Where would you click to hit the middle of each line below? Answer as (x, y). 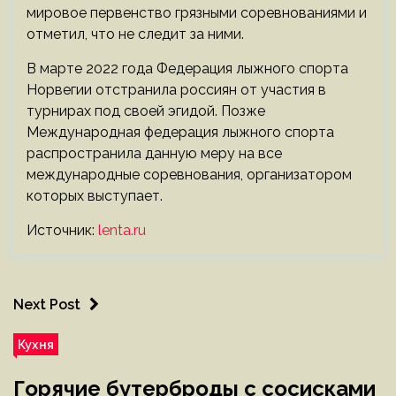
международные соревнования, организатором (189, 175)
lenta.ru (122, 230)
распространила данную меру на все (154, 153)
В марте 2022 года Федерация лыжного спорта (187, 69)
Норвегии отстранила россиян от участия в (176, 90)
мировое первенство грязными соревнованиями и (197, 13)
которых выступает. (95, 196)
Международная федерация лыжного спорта (180, 132)
